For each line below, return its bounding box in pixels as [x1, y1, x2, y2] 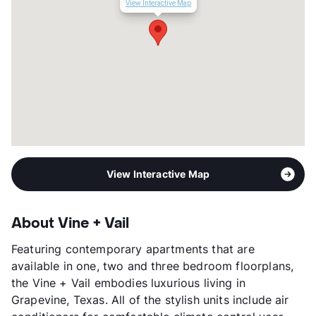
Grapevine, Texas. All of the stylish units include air [11, 292, 289, 307]
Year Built [23, 6, 74, 20]
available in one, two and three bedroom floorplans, [11, 258, 294, 273]
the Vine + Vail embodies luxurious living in [11, 275, 246, 290]
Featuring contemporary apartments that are [11, 241, 255, 256]
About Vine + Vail [11, 214, 129, 233]
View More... [23, 23, 90, 37]
